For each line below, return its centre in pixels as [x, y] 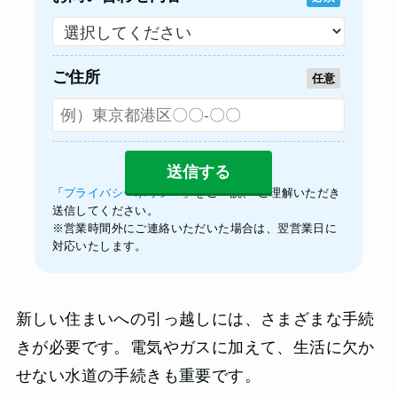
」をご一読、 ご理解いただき [261, 193]
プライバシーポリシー [123, 193]
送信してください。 [105, 211]
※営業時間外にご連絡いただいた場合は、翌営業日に [195, 229]
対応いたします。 [99, 246]
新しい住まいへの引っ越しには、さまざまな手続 [195, 319]
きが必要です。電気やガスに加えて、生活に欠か [195, 348]
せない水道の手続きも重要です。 [138, 376]
